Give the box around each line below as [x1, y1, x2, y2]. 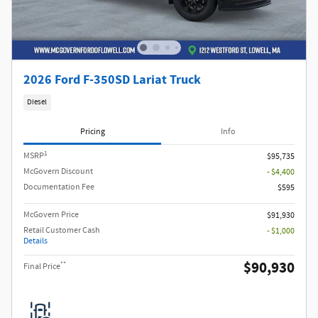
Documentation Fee [23, 181, 94, 194]
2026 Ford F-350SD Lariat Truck [23, 71, 201, 88]
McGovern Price [23, 209, 79, 221]
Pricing [79, 125, 105, 138]
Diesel [27, 97, 48, 107]
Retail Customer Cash [23, 224, 100, 237]
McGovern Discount [23, 165, 93, 178]
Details [23, 235, 48, 248]
